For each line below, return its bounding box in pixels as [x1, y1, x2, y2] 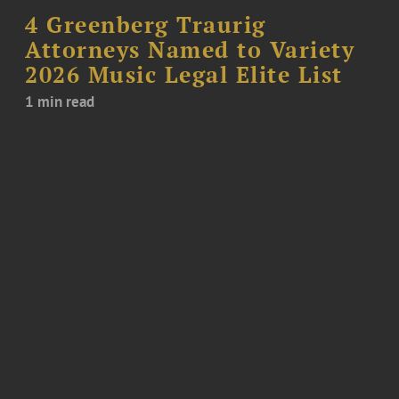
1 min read [25, 91, 95, 111]
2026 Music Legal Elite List [25, 60, 343, 89]
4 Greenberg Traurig [25, 10, 266, 39]
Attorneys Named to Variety [25, 35, 355, 64]
